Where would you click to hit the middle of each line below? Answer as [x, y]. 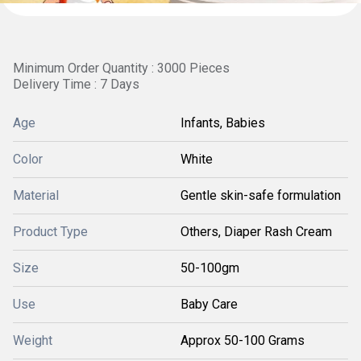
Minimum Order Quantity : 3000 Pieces [121, 68]
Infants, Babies [223, 123]
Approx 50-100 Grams [243, 340]
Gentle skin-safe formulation [261, 195]
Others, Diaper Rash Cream [256, 232]
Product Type [50, 232]
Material [36, 195]
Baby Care [209, 304]
